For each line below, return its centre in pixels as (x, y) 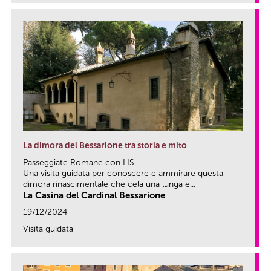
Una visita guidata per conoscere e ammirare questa (123, 174)
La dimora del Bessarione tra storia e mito (105, 146)
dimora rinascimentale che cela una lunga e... (109, 184)
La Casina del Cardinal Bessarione (94, 196)
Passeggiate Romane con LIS (79, 163)
